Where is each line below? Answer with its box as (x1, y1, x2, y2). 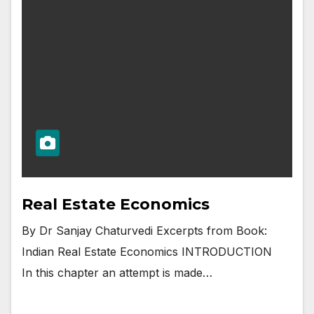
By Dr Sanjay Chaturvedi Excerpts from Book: (22, 224, 267, 238)
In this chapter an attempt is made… (22, 266, 212, 280)
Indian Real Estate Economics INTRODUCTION (22, 245, 279, 259)
